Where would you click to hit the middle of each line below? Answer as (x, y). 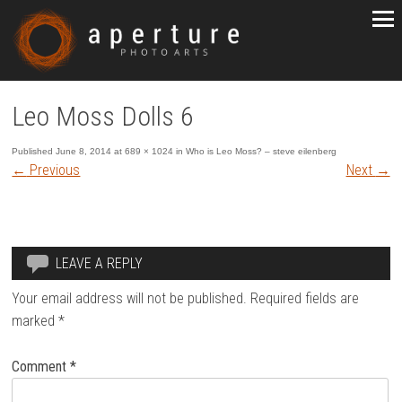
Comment (41, 366)
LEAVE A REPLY (100, 264)
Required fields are (305, 299)
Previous (53, 170)
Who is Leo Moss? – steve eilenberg (262, 151)
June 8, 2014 (84, 151)
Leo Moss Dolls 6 (103, 116)
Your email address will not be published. (130, 299)
